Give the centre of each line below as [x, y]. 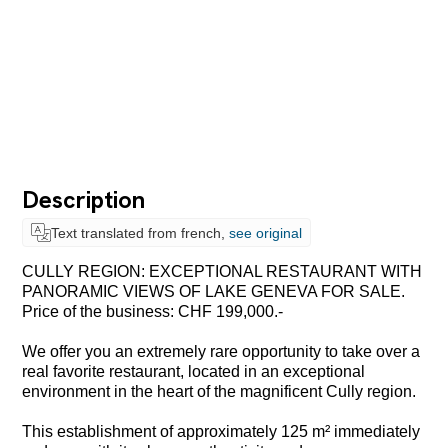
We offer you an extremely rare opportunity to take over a [221, 351]
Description [84, 200]
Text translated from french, [139, 232]
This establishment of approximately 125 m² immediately [221, 431]
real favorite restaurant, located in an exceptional [194, 371]
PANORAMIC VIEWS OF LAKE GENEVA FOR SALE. [214, 291]
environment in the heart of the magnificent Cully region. [219, 391]
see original [265, 232]
